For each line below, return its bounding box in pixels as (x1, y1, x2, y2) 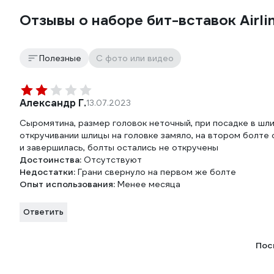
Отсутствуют (84, 154, 142, 166)
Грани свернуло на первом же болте (78, 166, 236, 178)
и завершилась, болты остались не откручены (20, 142, 218, 154)
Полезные (39, 53, 81, 64)
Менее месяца (117, 179, 180, 190)
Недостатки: (20, 166, 78, 178)
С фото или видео (96, 53, 174, 64)
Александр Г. (20, 97, 86, 110)
